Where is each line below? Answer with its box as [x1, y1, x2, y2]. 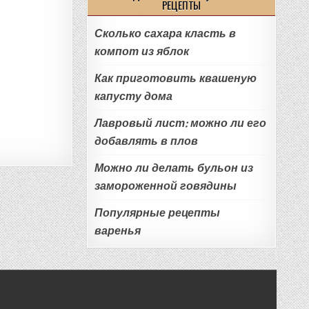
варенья [94, 223, 141, 237]
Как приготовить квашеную [94, 71, 257, 85]
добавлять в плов [94, 134, 198, 148]
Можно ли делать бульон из [94, 161, 253, 175]
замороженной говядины [94, 179, 237, 192]
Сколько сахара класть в [94, 26, 236, 40]
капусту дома [94, 89, 172, 103]
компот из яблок [94, 44, 189, 58]
